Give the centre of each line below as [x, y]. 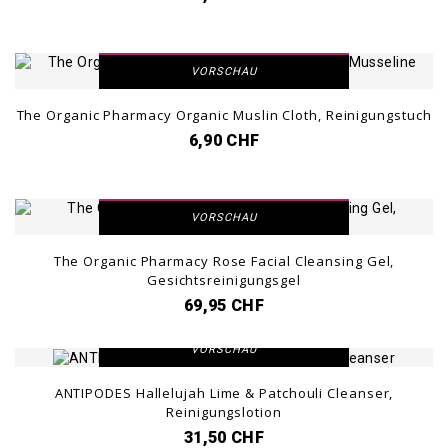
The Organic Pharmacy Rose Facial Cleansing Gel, [224, 261]
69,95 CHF [224, 305]
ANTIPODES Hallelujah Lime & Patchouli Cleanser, [224, 393]
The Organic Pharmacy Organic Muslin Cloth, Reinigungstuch [224, 115]
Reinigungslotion [224, 412]
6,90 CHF [224, 140]
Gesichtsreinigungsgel [224, 280]
